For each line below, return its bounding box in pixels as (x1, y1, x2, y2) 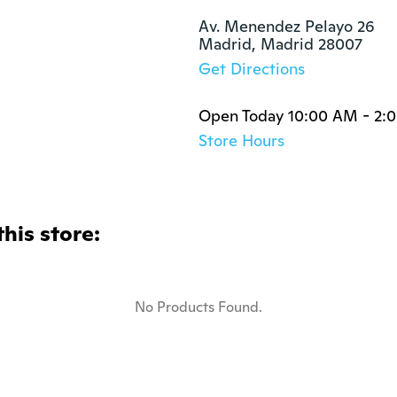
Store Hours (198, 130, 284, 151)
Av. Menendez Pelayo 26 (198, 16, 375, 36)
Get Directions (198, 58, 305, 79)
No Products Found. (135, 298, 262, 316)
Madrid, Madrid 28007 (198, 34, 362, 54)
